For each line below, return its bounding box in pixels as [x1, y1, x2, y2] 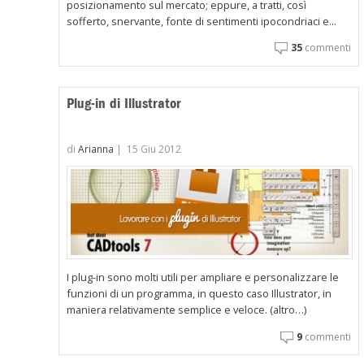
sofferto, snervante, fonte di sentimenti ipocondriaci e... [67, 13, 337, 28]
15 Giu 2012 [127, 141, 182, 156]
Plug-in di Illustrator [67, 93, 182, 112]
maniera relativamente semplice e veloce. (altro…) [67, 302, 307, 318]
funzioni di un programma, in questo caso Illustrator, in [67, 286, 332, 301]
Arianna [78, 141, 115, 156]
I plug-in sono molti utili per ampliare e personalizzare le [67, 270, 340, 285]
